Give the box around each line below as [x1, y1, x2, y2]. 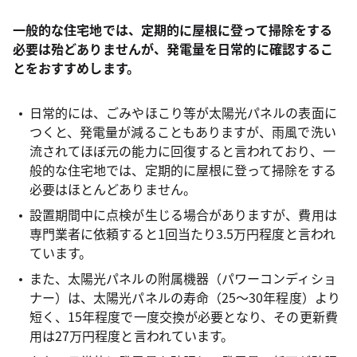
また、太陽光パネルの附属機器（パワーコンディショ [29, 269, 336, 288]
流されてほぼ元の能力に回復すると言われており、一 [29, 141, 335, 161]
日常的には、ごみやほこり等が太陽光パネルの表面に [29, 103, 337, 123]
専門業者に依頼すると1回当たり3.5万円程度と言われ [29, 224, 335, 244]
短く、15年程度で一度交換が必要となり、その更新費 [29, 307, 338, 327]
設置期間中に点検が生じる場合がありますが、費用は [29, 205, 337, 225]
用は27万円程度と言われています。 [29, 326, 234, 346]
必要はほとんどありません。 [29, 179, 196, 199]
